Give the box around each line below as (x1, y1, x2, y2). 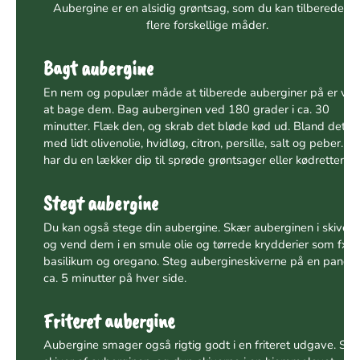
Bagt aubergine (43, 55, 153, 80)
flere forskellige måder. (145, 16, 268, 33)
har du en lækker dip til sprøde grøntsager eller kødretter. (43, 151, 346, 168)
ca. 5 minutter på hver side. (43, 269, 186, 286)
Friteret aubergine (43, 308, 174, 333)
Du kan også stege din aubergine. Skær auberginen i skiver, (43, 219, 355, 235)
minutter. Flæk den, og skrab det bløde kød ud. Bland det (43, 117, 346, 134)
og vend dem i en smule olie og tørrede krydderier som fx (43, 235, 348, 252)
